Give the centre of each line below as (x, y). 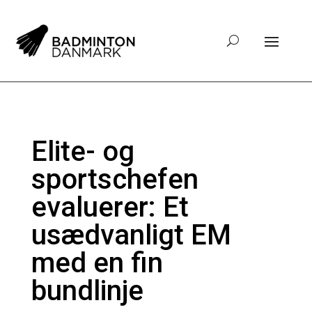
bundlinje (87, 290)
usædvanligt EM (131, 235)
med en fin (97, 263)
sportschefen (115, 179)
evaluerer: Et (110, 207)
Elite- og (83, 151)
